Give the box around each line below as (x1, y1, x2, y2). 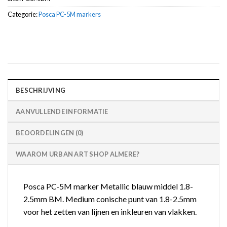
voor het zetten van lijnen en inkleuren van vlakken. (23, 207, 197, 217)
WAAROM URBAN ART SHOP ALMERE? (16, 150, 140, 159)
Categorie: (8, 10, 39, 18)
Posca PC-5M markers (39, 10, 101, 18)
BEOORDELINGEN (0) (16, 129, 84, 137)
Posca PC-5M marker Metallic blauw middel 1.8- (23, 181, 193, 192)
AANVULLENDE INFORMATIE (16, 107, 108, 116)
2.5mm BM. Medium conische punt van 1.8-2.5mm (23, 194, 197, 204)
